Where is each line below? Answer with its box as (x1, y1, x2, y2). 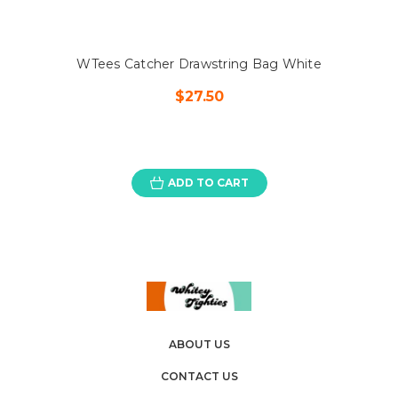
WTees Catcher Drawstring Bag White (76, 56, 322, 73)
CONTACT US (160, 370, 238, 384)
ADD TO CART (167, 176, 249, 190)
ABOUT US (168, 338, 230, 352)
